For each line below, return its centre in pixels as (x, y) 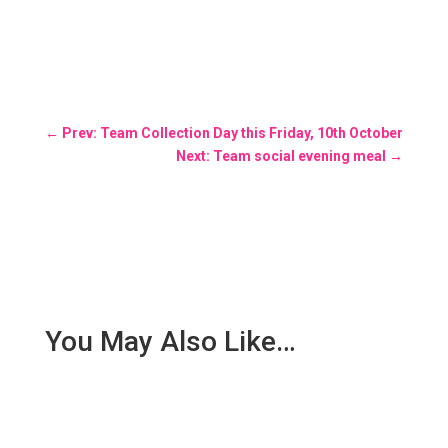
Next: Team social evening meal (281, 155)
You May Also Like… (170, 341)
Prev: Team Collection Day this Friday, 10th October (232, 132)
